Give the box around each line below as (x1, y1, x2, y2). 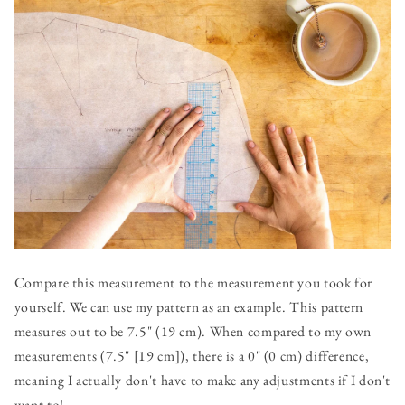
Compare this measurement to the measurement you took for (14, 273, 373, 293)
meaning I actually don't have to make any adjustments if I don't (14, 371, 391, 391)
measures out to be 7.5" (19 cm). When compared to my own (14, 322, 372, 342)
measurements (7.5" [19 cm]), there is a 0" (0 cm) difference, (14, 346, 370, 366)
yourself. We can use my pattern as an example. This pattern (14, 297, 363, 317)
